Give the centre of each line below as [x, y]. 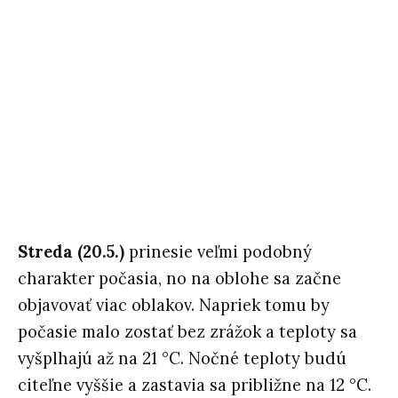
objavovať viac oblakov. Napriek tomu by [174, 306]
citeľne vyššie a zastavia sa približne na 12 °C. [195, 386]
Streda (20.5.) [71, 252]
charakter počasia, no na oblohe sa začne [179, 279]
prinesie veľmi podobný [218, 252]
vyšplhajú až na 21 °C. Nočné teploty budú [182, 359]
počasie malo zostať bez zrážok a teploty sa [187, 332]
